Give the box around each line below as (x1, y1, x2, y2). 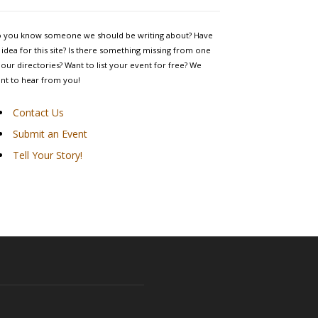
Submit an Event (13, 127, 87, 141)
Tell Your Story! (13, 148, 82, 162)
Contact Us (13, 106, 64, 119)
